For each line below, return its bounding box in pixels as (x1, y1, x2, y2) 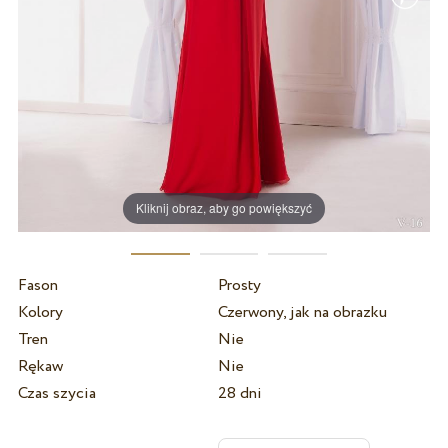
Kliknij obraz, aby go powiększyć (136, 199, 313, 217)
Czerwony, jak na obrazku (217, 300, 387, 324)
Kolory (17, 300, 63, 324)
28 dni (217, 381, 262, 405)
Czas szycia (17, 381, 96, 405)
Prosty (217, 273, 261, 297)
